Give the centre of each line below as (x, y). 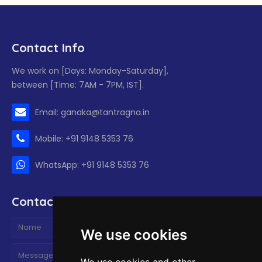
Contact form (51, 201)
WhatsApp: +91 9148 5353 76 (92, 165)
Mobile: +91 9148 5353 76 (84, 139)
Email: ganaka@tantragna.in (92, 112)
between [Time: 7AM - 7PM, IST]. (78, 85)
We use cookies (134, 235)
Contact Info (48, 48)
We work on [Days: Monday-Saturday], (90, 71)
